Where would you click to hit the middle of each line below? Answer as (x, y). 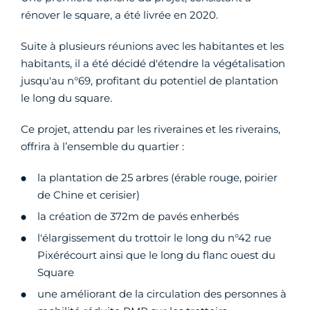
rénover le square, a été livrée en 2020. (119, 15)
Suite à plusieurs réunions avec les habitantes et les (152, 46)
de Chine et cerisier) (89, 194)
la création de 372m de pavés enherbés (138, 216)
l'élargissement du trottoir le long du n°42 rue (154, 237)
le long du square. (66, 98)
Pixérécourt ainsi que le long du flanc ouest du (156, 255)
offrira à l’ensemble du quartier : (102, 146)
